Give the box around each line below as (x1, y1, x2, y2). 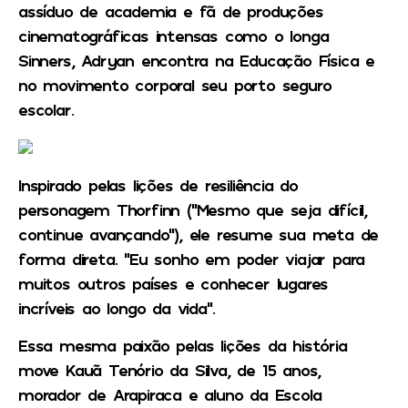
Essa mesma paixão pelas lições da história (18, 335, 347, 356)
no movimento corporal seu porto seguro (18, 75, 331, 96)
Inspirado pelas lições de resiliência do (18, 175, 298, 196)
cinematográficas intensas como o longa (18, 25, 329, 46)
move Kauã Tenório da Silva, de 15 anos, (18, 360, 321, 381)
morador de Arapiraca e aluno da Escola (18, 384, 321, 405)
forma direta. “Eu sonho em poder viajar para (18, 249, 365, 270)
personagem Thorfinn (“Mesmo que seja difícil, (18, 199, 367, 220)
